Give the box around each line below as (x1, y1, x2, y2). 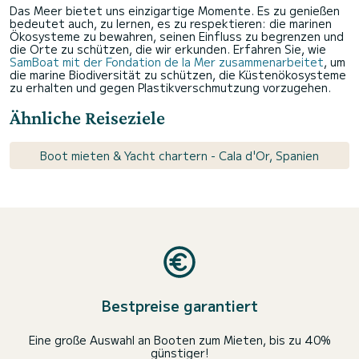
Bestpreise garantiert (101, 295, 258, 317)
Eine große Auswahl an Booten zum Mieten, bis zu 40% (28, 332, 331, 349)
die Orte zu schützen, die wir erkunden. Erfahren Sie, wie (10, 41, 326, 58)
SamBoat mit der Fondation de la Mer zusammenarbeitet (10, 54, 324, 71)
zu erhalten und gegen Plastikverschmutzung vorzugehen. (10, 79, 331, 96)
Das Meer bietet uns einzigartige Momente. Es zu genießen (10, 2, 340, 19)
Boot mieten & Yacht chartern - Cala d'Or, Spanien (40, 147, 319, 164)
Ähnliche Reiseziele (10, 107, 165, 129)
